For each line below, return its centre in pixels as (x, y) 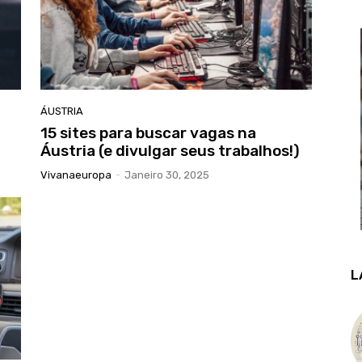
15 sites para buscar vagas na (148, 133)
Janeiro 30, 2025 (167, 175)
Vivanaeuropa (76, 175)
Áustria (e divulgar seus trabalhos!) (170, 150)
